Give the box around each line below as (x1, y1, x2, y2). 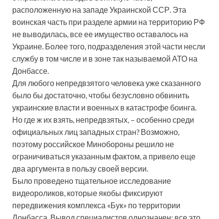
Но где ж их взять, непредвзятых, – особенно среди (12, 114, 194, 124)
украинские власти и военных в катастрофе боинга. (12, 102, 197, 112)
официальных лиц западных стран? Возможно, (12, 127, 179, 136)
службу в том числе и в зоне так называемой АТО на (12, 53, 197, 63)
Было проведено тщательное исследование (12, 175, 171, 185)
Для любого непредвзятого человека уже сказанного (12, 78, 201, 88)
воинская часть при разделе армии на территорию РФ (12, 17, 205, 26)
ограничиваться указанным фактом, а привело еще (12, 151, 196, 161)
